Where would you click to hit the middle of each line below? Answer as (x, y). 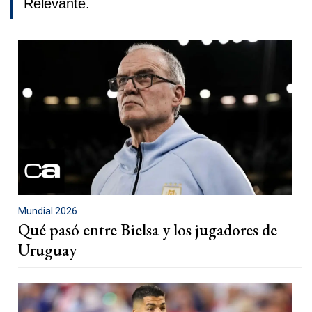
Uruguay (47, 250)
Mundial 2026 (48, 211)
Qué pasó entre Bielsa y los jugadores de (148, 229)
